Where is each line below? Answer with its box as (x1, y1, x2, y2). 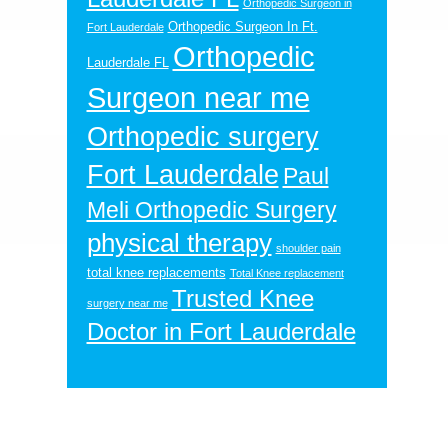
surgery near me (86, 296, 168, 309)
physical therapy (86, 228, 272, 257)
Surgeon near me (86, 80, 310, 114)
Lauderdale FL (86, 54, 169, 70)
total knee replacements (86, 264, 226, 280)
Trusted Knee (171, 284, 314, 312)
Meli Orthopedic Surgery (86, 196, 337, 223)
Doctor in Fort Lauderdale (86, 317, 356, 345)
